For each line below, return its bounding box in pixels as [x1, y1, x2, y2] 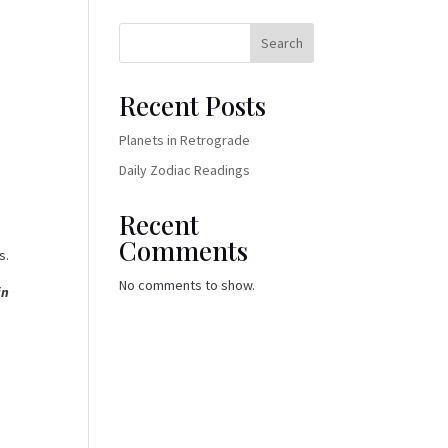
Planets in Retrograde [119, 131, 251, 150]
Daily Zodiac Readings [119, 161, 251, 180]
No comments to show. [119, 276, 256, 295]
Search [260, 34, 303, 53]
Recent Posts [119, 88, 267, 124]
